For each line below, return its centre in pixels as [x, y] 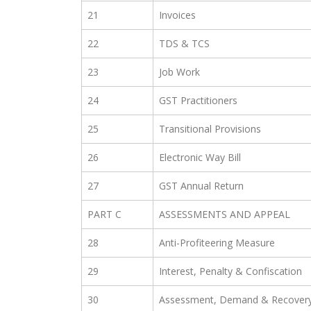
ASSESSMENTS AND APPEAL [225, 215]
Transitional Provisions [210, 129]
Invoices [177, 15]
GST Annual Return [201, 186]
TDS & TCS [184, 44]
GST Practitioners [198, 101]
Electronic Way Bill [200, 158]
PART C [104, 215]
